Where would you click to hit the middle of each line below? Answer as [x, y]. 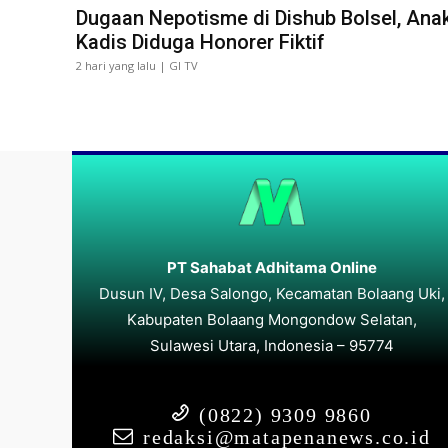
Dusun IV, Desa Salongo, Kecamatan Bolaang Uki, [272, 293]
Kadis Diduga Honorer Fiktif [200, 41]
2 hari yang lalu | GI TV [137, 65]
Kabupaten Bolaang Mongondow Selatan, [272, 319]
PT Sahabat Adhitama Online [272, 267]
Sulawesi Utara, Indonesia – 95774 [272, 345]
